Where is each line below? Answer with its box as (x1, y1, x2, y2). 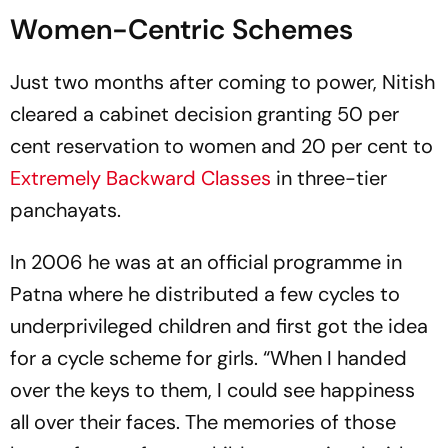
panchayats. (10, 197, 121, 224)
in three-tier (271, 165, 387, 192)
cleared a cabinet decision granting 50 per (10, 101, 399, 128)
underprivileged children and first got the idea (10, 313, 428, 340)
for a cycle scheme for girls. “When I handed (10, 345, 407, 372)
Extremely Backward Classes (10, 165, 271, 192)
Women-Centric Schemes (10, 11, 353, 49)
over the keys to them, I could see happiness (10, 377, 415, 404)
